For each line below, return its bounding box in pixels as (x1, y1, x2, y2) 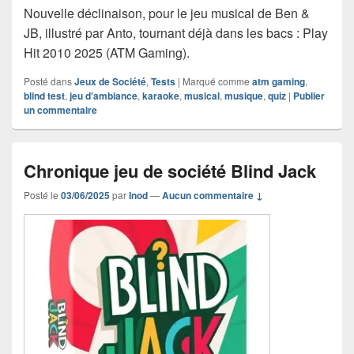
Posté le (24, 187, 61, 201)
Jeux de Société (74, 73, 146, 88)
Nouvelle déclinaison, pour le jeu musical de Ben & (24, 3, 310, 22)
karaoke (142, 88, 179, 103)
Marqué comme (183, 73, 250, 88)
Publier (293, 88, 325, 103)
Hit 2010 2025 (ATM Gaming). (24, 43, 190, 62)
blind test (24, 88, 65, 103)
